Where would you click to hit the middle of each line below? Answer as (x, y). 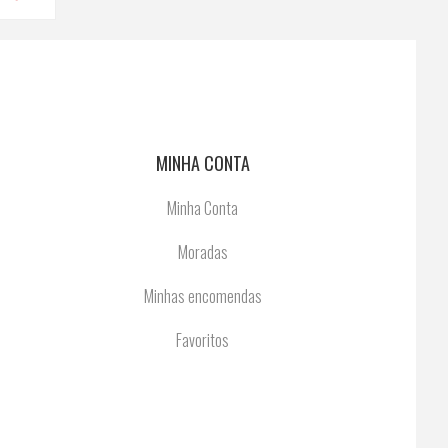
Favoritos (203, 340)
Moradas (202, 252)
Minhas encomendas (202, 296)
